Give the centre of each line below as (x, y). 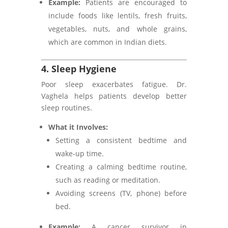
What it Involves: (78, 127)
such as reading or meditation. (108, 180)
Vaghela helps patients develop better (114, 96)
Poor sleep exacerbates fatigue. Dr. (114, 84)
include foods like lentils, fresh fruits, (118, 16)
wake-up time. (79, 153)
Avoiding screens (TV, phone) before (121, 193)
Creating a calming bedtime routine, (121, 167)
